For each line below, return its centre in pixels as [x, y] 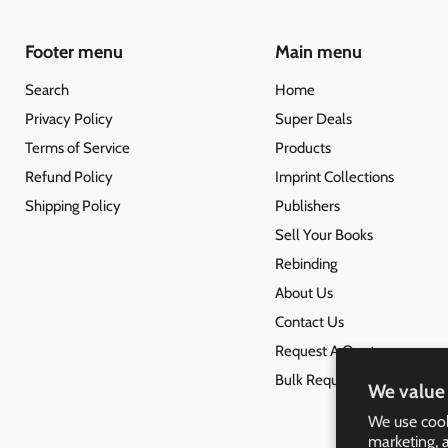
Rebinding [305, 264]
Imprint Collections [334, 177]
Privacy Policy [69, 119]
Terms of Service [77, 148]
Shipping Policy [73, 206]
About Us [303, 293]
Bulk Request [316, 380]
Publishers [307, 206]
